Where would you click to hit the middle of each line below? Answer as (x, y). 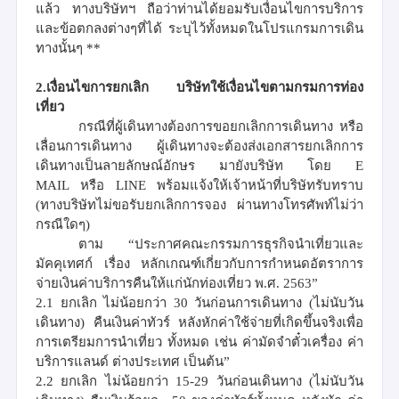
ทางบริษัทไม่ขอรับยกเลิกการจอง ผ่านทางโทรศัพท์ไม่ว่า (202, 204)
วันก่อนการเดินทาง (248, 302)
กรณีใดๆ (61, 224)
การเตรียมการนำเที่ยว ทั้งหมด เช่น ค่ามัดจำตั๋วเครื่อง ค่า (199, 342)
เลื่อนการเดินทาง (84, 146)
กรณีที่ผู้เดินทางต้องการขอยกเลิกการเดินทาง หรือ (221, 126)
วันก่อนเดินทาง (259, 381)
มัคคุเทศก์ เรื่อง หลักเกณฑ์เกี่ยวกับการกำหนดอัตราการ (199, 263)
